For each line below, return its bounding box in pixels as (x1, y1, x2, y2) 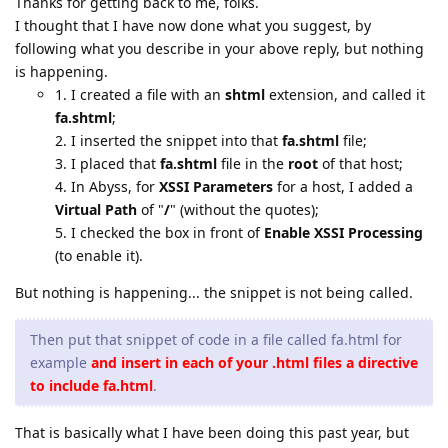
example (30, 353, 91, 372)
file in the (217, 154, 288, 173)
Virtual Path (55, 200, 137, 219)
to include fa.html (30, 376, 153, 395)
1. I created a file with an (55, 85, 225, 104)
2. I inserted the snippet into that (55, 131, 282, 150)
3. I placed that (55, 154, 160, 173)
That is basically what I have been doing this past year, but (15, 423, 409, 442)
